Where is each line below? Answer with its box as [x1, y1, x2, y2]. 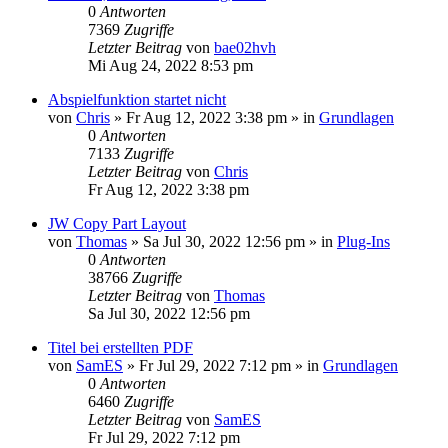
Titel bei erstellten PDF [48, 338, 193, 356]
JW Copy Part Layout [48, 214, 186, 232]
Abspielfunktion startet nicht [48, 90, 226, 108]
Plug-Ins [337, 232, 390, 250]
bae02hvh [214, 38, 276, 56]
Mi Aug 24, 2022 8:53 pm [88, 56, 253, 74]
